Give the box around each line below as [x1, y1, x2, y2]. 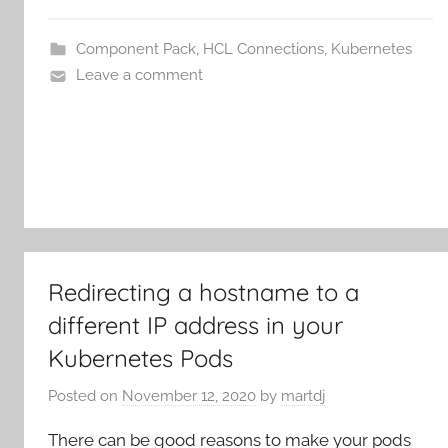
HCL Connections [202, 40, 324, 59]
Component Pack [75, 40, 196, 59]
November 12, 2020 [122, 386, 256, 405]
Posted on [48, 386, 122, 405]
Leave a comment [75, 66, 203, 85]
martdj [281, 386, 325, 405]
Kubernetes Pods [48, 343, 233, 374]
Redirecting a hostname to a [48, 277, 359, 308]
